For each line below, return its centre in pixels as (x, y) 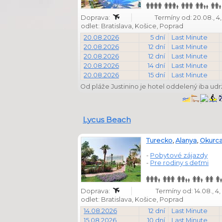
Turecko (159, 140)
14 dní (156, 66)
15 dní (157, 75)
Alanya (186, 140)
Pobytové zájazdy (179, 155)
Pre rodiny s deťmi (179, 163)
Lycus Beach (107, 120)
